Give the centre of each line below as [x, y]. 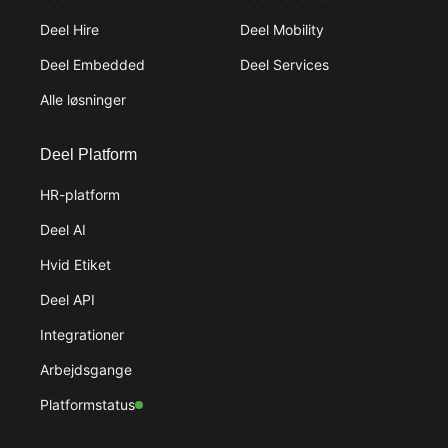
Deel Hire [69, 29]
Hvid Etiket [75, 264]
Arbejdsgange [86, 369]
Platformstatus [87, 404]
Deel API [67, 299]
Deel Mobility [282, 29]
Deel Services [284, 64]
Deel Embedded [92, 64]
